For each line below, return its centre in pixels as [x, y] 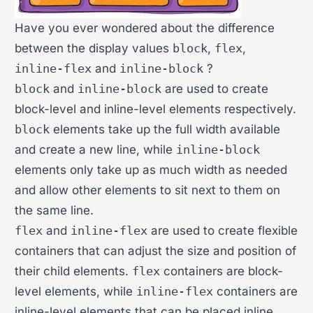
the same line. [54, 210]
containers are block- [222, 271]
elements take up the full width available [165, 129]
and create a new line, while [96, 150]
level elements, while [76, 291]
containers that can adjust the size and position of [156, 251]
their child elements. [74, 271]
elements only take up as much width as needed [151, 170]
